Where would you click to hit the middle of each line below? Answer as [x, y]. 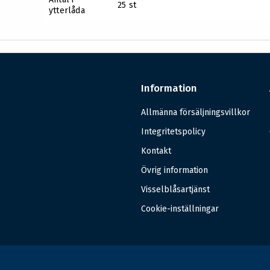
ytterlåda [67, 11]
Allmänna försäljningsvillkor [195, 113]
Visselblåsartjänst [175, 190]
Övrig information [174, 171]
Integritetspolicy [173, 132]
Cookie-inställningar [180, 209]
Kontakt [156, 151]
